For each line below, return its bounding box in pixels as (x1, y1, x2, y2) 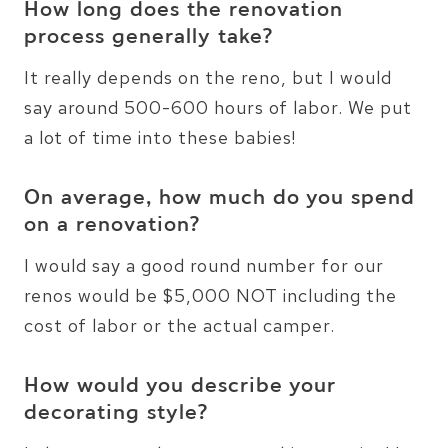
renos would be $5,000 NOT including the (24, 283, 397, 307)
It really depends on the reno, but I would (24, 65, 392, 89)
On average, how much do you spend (24, 183, 415, 214)
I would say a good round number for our (24, 253, 384, 277)
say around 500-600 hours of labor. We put (24, 95, 412, 119)
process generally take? (24, 22, 274, 53)
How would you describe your (24, 371, 336, 402)
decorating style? (24, 398, 209, 429)
